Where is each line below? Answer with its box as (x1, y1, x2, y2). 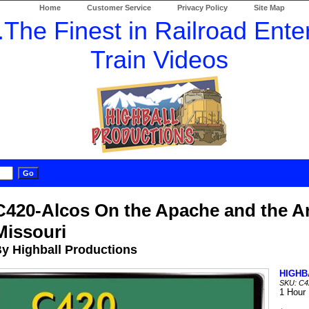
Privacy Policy (177, 3, 228, 12)
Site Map (254, 3, 285, 12)
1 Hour (279, 287, 306, 297)
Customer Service (87, 3, 151, 12)
